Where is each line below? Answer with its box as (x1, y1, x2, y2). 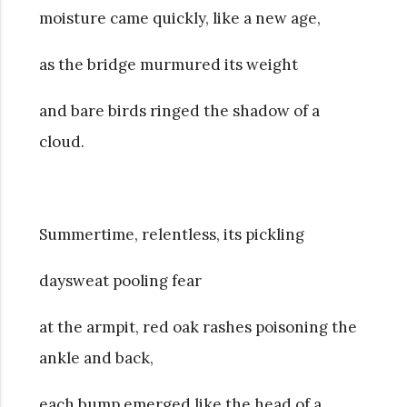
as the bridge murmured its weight (38, 54, 298, 74)
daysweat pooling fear (38, 270, 202, 291)
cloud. (38, 131, 84, 152)
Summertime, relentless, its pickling (38, 223, 304, 244)
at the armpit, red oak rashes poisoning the (38, 316, 357, 337)
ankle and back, (38, 347, 154, 368)
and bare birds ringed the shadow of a (38, 100, 320, 121)
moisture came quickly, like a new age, (38, 7, 321, 28)
